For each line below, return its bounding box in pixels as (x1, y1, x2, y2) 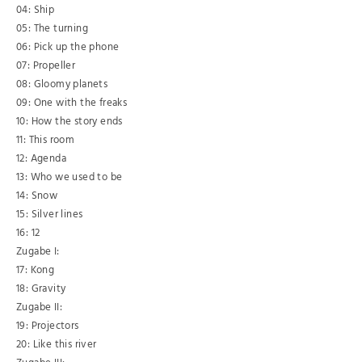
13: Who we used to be (16, 168, 123, 186)
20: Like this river (16, 335, 97, 353)
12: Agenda (16, 149, 66, 167)
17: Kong (16, 261, 55, 279)
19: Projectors (16, 317, 79, 335)
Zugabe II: (16, 298, 62, 316)
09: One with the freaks (16, 94, 128, 112)
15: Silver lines (16, 205, 83, 223)
